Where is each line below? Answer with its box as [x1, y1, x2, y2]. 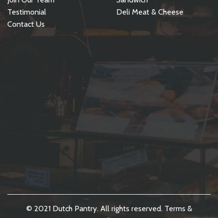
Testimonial [7, 7, 46, 17]
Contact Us [7, 19, 45, 29]
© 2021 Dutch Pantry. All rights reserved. [26, 203, 164, 213]
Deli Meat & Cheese [116, 7, 183, 17]
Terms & [164, 203, 192, 213]
